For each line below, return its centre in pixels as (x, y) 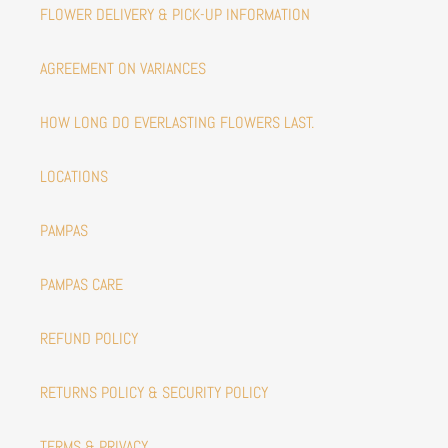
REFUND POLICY (89, 338)
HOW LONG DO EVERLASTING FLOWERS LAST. (177, 122)
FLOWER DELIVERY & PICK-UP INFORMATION (175, 14)
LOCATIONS (74, 176)
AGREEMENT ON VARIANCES (123, 68)
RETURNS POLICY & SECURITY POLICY (154, 392)
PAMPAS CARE (81, 284)
